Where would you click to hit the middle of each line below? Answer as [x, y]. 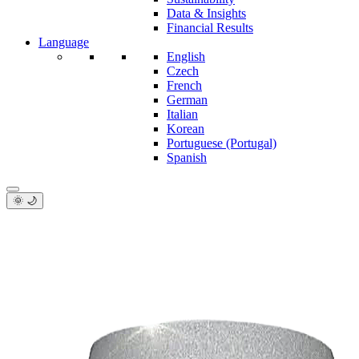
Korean [186, 129]
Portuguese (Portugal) [222, 143]
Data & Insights [206, 13]
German [187, 100]
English [186, 56]
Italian [182, 114]
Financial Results [210, 28]
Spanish [187, 157]
